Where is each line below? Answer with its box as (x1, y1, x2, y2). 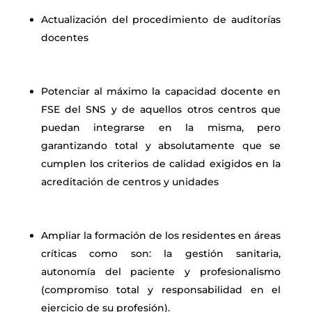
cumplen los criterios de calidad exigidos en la (40, 157, 281, 170)
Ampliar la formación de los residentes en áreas (40, 229, 281, 242)
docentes (40, 31, 88, 44)
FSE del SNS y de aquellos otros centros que (40, 103, 281, 116)
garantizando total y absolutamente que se (40, 139, 281, 152)
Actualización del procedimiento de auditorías (40, 13, 281, 26)
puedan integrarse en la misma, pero (40, 121, 281, 134)
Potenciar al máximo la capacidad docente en (40, 85, 281, 97)
